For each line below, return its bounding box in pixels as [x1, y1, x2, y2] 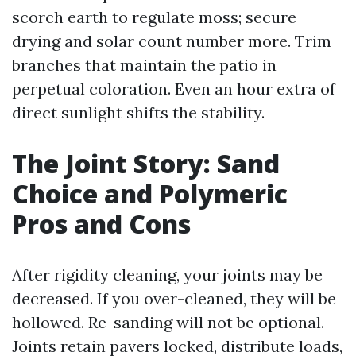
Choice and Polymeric [12, 176, 288, 211]
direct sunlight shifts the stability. [12, 103, 265, 122]
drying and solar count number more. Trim [12, 31, 331, 51]
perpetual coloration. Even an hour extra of [12, 79, 335, 99]
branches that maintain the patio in [12, 55, 277, 75]
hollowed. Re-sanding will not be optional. [12, 312, 324, 332]
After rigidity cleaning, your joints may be [12, 265, 323, 284]
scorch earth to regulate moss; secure [12, 7, 296, 27]
